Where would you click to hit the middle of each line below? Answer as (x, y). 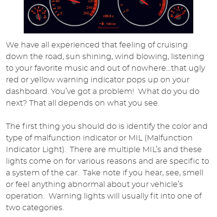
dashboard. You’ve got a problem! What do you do (103, 92)
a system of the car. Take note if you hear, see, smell (105, 173)
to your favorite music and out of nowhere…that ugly (105, 69)
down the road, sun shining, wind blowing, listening (105, 57)
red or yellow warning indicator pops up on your (98, 80)
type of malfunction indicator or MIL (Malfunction (99, 138)
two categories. (35, 208)
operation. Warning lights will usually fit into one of (104, 196)
